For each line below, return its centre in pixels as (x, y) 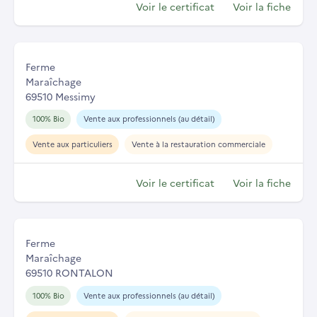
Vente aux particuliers (72, 144)
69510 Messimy (60, 96)
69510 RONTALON (69, 273)
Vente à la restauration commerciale (198, 144)
